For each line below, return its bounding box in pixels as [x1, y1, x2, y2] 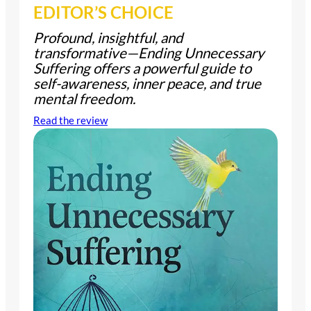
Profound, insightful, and [33, 29, 183, 47]
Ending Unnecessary [138, 44, 264, 62]
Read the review [33, 115, 108, 127]
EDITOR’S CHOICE [33, 2, 174, 23]
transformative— [33, 44, 138, 62]
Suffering [33, 60, 90, 77]
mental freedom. [33, 90, 135, 108]
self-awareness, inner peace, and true [33, 75, 261, 92]
